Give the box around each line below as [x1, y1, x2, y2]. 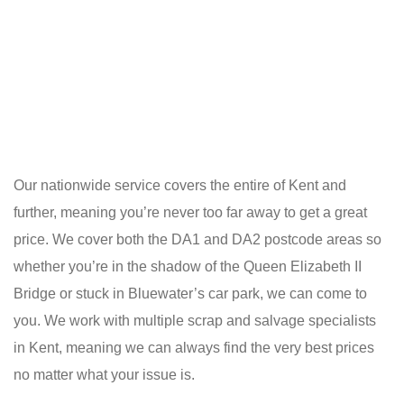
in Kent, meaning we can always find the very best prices [14, 340, 374, 356]
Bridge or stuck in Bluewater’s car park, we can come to [14, 286, 367, 302]
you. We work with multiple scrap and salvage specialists [14, 313, 376, 329]
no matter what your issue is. [14, 367, 195, 383]
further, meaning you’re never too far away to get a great [14, 205, 367, 221]
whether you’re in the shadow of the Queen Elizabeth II [14, 259, 362, 275]
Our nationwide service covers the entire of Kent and [14, 178, 346, 194]
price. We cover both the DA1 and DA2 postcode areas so [14, 232, 381, 248]
